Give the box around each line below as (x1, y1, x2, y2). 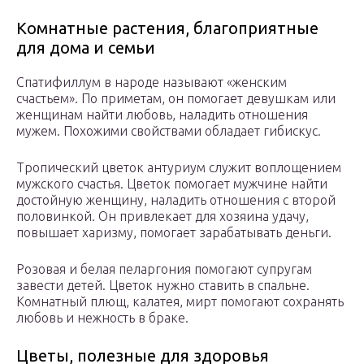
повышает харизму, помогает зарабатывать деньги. (16, 225, 331, 240)
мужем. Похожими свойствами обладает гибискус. (16, 123, 321, 139)
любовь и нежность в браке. (16, 310, 188, 326)
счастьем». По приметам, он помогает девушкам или (16, 91, 336, 106)
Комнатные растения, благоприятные (16, 19, 318, 38)
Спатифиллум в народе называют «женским (16, 75, 287, 90)
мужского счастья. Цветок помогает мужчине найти (16, 176, 327, 192)
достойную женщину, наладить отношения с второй (16, 193, 336, 208)
